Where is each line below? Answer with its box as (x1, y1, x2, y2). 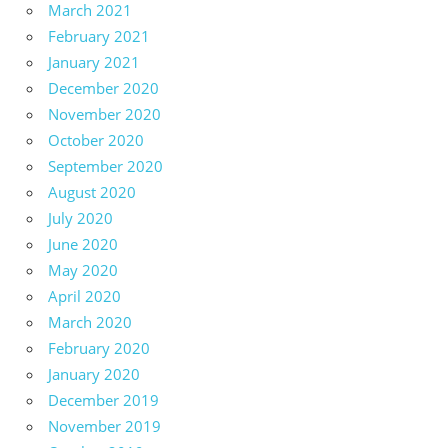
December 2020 (48, 77, 159, 98)
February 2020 (48, 337, 150, 358)
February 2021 (48, 25, 150, 46)
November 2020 (48, 103, 161, 124)
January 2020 (48, 363, 140, 384)
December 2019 (48, 389, 159, 410)
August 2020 (48, 181, 136, 202)
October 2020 (48, 129, 144, 150)
